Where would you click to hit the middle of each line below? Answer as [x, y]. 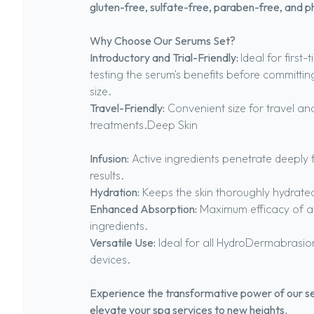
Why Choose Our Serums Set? [163, 41]
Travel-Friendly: [127, 108]
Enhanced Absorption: [143, 209]
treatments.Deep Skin [144, 125]
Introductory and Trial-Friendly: [165, 57]
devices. [110, 259]
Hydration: [115, 192]
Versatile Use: [123, 243]
